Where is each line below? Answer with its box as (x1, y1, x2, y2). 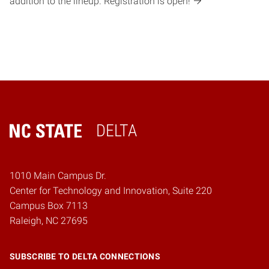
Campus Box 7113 (10, 200, 88, 212)
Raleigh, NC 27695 (10, 215, 88, 227)
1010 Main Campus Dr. (10, 170, 106, 182)
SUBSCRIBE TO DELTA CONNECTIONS (10, 252, 160, 262)
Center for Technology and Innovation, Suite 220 (10, 185, 212, 197)
